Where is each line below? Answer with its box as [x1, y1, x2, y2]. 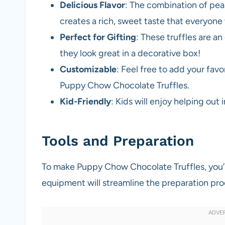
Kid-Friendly [60, 96, 111, 107]
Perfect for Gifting [60, 32, 136, 43]
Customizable [60, 64, 117, 75]
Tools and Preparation [42, 133, 194, 150]
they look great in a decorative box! [60, 48, 200, 59]
